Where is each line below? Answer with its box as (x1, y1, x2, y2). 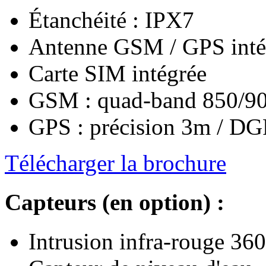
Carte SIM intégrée (28, 60, 207, 86)
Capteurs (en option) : (5, 189, 224, 216)
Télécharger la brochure (5, 150, 226, 176)
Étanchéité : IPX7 (28, 7, 194, 33)
